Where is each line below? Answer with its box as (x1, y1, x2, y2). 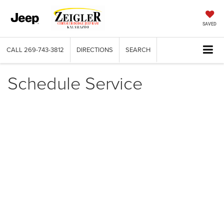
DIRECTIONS (76, 45, 113, 54)
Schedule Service (7, 70, 142, 95)
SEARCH (125, 45, 150, 54)
